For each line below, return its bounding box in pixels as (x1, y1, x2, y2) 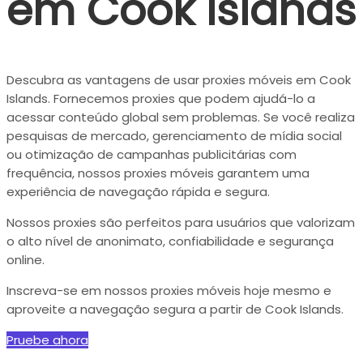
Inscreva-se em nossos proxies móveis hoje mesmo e (6, 282, 331, 300)
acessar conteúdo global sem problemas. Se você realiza (6, 109, 355, 126)
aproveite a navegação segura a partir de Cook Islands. (6, 301, 344, 318)
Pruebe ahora (6, 331, 88, 349)
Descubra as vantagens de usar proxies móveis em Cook (6, 71, 351, 89)
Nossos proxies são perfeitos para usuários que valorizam (6, 214, 355, 232)
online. (6, 251, 45, 269)
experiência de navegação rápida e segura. (6, 183, 270, 201)
